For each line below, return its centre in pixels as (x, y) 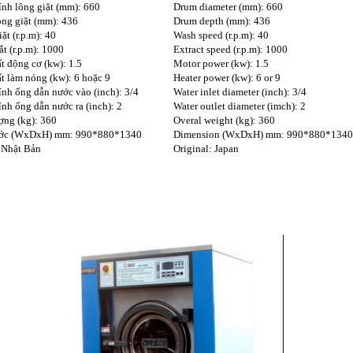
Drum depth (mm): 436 (222, 20)
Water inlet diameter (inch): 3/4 (240, 91)
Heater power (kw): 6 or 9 (227, 77)
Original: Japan (206, 148)
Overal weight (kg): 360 (224, 120)
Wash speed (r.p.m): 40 (221, 35)
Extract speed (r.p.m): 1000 (230, 49)
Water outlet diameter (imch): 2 (240, 106)
